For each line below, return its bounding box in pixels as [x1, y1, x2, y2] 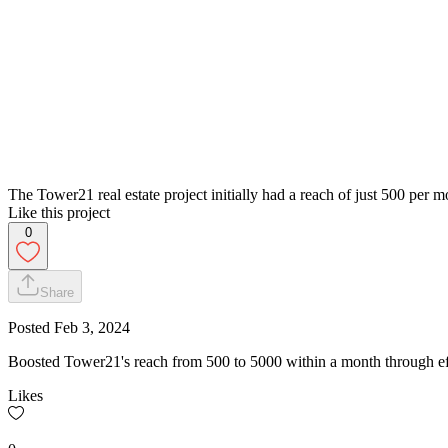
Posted [8, 318, 54, 336]
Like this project [8, 203, 110, 221]
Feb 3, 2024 [54, 318, 130, 336]
